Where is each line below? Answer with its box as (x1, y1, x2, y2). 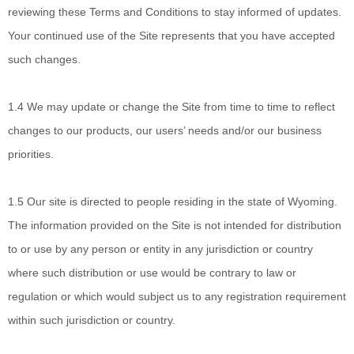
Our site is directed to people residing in (27, 195, 225, 208)
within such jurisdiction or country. (8, 314, 175, 326)
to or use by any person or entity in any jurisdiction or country (8, 243, 313, 255)
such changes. (8, 53, 81, 66)
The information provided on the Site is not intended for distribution (8, 219, 341, 232)
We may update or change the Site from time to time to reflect (27, 100, 335, 113)
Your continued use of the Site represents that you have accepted (8, 29, 335, 42)
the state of (225, 195, 288, 208)
